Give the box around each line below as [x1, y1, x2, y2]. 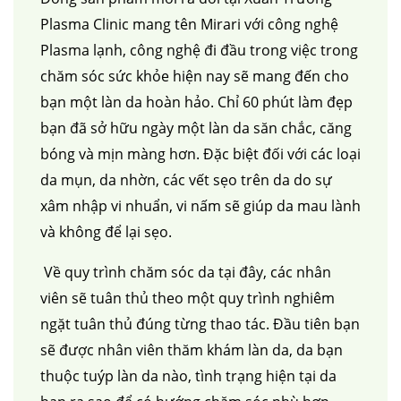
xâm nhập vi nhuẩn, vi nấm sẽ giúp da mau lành [40, 196, 361, 216]
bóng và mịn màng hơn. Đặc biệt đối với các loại [40, 144, 361, 164]
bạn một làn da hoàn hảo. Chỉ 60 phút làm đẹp [40, 92, 353, 112]
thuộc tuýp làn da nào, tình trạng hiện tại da [40, 366, 337, 386]
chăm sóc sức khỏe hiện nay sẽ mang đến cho [40, 66, 349, 86]
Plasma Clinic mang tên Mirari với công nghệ [40, 14, 338, 34]
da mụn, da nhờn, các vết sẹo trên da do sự [40, 170, 332, 190]
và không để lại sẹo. [40, 222, 172, 242]
